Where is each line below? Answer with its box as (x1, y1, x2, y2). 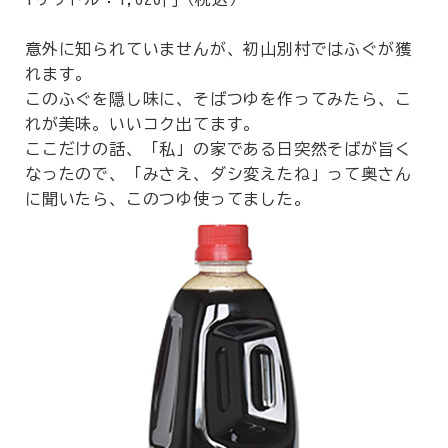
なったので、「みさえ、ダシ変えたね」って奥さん (25, 166, 412, 182)
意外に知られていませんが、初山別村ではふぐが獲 (25, 41, 412, 57)
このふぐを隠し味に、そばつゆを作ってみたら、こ (25, 91, 412, 107)
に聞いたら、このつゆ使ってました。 (25, 191, 311, 207)
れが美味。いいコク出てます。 (25, 116, 261, 132)
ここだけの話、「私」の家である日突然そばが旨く (25, 141, 412, 157)
